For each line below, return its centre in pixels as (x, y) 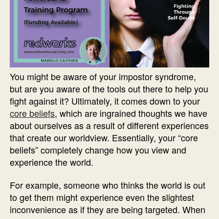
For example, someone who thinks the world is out (108, 185)
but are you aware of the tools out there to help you (109, 88)
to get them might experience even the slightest (102, 197)
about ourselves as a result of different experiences (109, 125)
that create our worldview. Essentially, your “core (104, 137)
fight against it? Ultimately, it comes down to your (105, 100)
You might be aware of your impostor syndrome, (103, 76)
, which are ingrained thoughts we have (131, 113)
